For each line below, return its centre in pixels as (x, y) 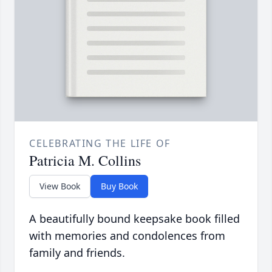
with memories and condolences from (127, 236)
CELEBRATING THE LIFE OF (100, 144)
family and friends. (77, 253)
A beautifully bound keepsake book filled (134, 219)
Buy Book (119, 186)
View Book (60, 186)
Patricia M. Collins (85, 161)
